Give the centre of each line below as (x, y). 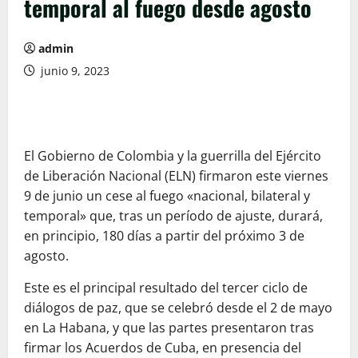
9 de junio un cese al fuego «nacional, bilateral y (167, 196)
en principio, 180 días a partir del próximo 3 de (164, 236)
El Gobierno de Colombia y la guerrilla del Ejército (173, 156)
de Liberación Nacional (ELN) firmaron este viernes (176, 176)
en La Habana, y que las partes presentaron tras (169, 328)
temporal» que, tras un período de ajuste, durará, (173, 216)
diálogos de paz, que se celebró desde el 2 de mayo (178, 308)
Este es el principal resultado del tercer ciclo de (166, 288)
